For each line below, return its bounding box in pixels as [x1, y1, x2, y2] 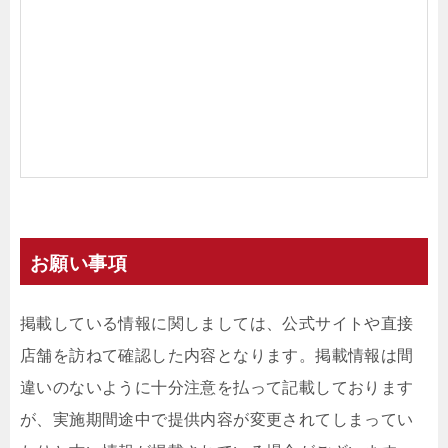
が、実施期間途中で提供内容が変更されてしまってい [20, 411, 414, 429]
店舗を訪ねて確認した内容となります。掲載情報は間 [20, 347, 414, 365]
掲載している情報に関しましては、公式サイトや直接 [20, 315, 414, 333]
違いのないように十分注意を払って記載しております [20, 379, 414, 397]
